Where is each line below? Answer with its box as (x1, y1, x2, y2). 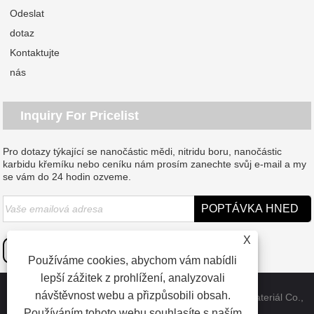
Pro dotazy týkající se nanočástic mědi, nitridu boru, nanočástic (3, 145, 282, 157)
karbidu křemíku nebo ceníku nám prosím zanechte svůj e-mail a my (3, 158, 307, 170)
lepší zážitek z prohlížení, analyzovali (40, 272, 225, 284)
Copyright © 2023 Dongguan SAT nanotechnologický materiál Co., (11, 292, 303, 303)
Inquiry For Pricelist (20, 108, 139, 123)
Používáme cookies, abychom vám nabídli (28, 254, 238, 266)
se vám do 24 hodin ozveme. (3, 170, 132, 182)
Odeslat (10, 7, 45, 19)
